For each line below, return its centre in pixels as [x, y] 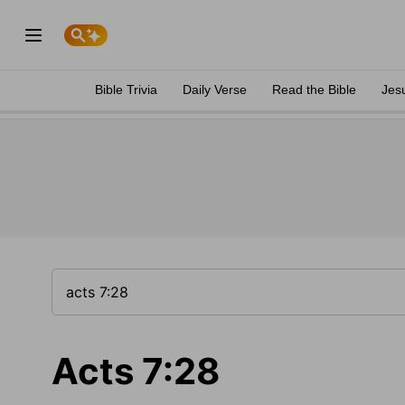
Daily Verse [215, 89]
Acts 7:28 [136, 371]
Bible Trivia [126, 89]
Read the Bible [314, 89]
